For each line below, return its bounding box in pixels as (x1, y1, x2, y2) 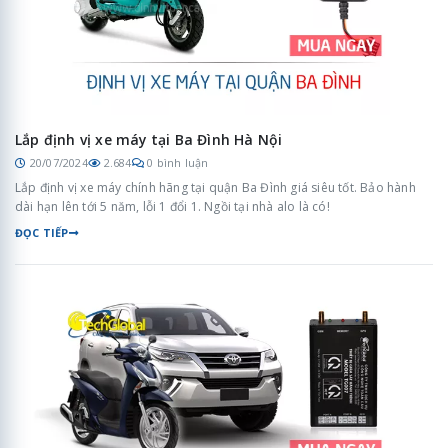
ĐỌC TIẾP (15, 225, 69, 241)
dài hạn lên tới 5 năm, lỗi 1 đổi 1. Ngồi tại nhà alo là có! (15, 198, 330, 216)
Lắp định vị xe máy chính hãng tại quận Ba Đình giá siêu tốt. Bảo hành (15, 179, 416, 197)
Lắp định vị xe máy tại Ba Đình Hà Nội (15, 129, 283, 149)
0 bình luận (147, 155, 209, 171)
